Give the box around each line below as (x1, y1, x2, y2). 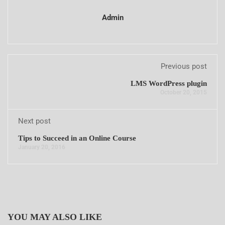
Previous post (161, 62, 207, 71)
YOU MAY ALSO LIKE (8, 212, 102, 222)
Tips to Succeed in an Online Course (18, 134, 136, 142)
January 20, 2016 (18, 144, 65, 151)
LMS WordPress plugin (131, 79, 207, 87)
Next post (18, 117, 51, 126)
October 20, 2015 (160, 89, 207, 96)
